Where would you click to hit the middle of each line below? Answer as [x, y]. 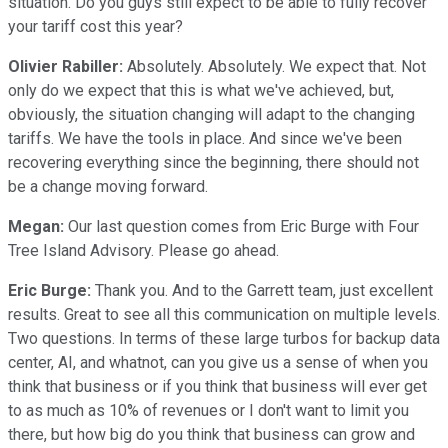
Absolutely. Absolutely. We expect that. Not [274, 66]
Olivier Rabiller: [65, 66]
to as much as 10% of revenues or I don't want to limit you [208, 410]
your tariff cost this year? [95, 26]
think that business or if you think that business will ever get [217, 386]
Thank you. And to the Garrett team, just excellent [262, 290]
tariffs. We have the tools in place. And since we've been [205, 138]
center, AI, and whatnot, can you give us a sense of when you [218, 362]
